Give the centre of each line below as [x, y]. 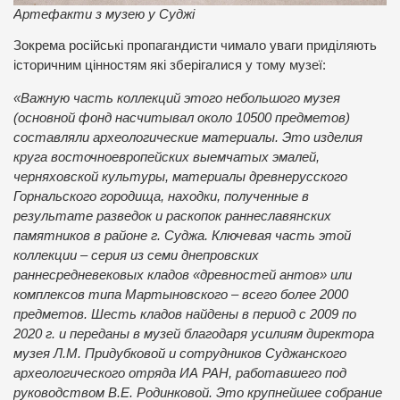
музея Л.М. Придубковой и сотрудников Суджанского [180, 353]
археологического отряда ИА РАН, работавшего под [180, 373]
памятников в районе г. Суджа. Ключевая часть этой [182, 235]
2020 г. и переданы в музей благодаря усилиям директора [194, 333]
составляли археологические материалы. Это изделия [188, 137]
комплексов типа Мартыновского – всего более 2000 [181, 294]
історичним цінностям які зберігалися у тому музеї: [170, 66]
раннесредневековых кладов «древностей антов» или [183, 275]
